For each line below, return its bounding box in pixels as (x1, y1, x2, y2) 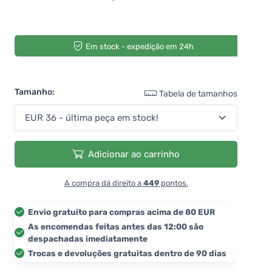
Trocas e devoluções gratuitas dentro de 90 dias (28, 248, 226, 258)
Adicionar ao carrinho (88, 148, 180, 160)
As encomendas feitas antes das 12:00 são (28, 221, 203, 231)
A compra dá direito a (64, 178, 143, 188)
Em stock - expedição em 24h (85, 41, 194, 51)
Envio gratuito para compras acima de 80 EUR (28, 206, 215, 217)
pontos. (158, 178, 188, 188)
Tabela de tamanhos (159, 88, 237, 99)
